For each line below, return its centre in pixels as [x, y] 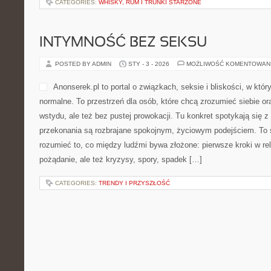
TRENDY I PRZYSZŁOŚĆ [134, 183]
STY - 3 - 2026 [149, 64]
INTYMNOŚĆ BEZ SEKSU [123, 43]
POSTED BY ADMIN [84, 64]
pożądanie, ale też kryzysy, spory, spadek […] [121, 159]
